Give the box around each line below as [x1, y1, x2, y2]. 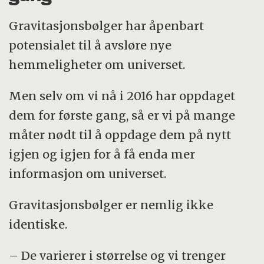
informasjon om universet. [9, 166, 167, 181]
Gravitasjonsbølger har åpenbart [9, 18, 204, 34]
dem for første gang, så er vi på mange [9, 108, 236, 123]
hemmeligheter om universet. [9, 57, 186, 72]
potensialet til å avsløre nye [9, 38, 172, 53]
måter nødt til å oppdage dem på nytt [9, 127, 232, 143]
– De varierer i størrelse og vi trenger [9, 247, 226, 263]
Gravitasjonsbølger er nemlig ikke [9, 197, 214, 212]
